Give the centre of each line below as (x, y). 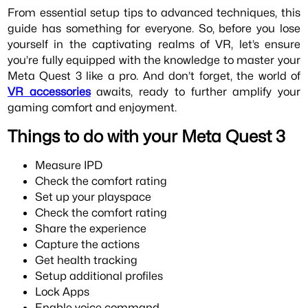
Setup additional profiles (99, 276)
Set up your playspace (93, 197)
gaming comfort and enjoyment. (92, 107)
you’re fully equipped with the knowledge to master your (154, 59)
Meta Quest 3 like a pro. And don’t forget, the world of (154, 75)
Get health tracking (87, 260)
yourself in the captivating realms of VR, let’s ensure (154, 44)
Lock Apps (63, 292)
